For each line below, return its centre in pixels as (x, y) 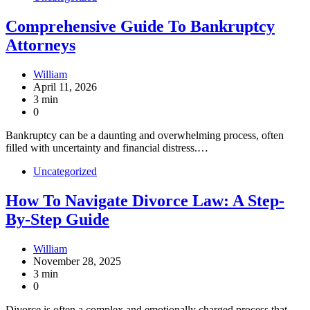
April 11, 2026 (65, 86)
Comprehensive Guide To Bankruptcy (140, 26)
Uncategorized (65, 171)
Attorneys (40, 45)
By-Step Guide (57, 219)
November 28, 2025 (77, 261)
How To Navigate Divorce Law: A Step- (145, 200)
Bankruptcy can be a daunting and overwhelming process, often (145, 135)
